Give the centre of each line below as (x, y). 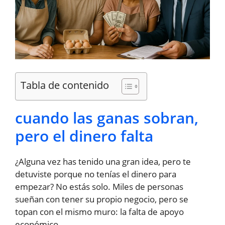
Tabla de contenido (65, 85)
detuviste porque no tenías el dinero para (96, 174)
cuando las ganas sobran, (107, 118)
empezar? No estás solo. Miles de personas (99, 186)
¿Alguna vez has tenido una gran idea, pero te (103, 161)
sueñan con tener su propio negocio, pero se (102, 199)
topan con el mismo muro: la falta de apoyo (99, 211)
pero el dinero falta (84, 136)
